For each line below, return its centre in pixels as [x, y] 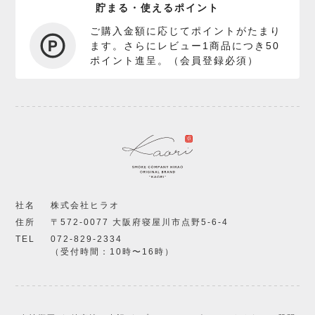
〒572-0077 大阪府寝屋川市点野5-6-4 [140, 223]
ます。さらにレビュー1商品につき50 [185, 45]
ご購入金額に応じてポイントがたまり [186, 31]
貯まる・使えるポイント [157, 8]
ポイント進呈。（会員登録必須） [175, 60]
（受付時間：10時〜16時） [113, 252]
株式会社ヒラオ [85, 206]
